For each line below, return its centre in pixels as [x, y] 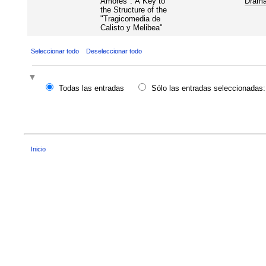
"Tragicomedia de [130, 18]
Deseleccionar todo [114, 51]
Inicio [38, 149]
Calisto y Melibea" [131, 27]
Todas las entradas [91, 88]
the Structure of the [133, 9]
